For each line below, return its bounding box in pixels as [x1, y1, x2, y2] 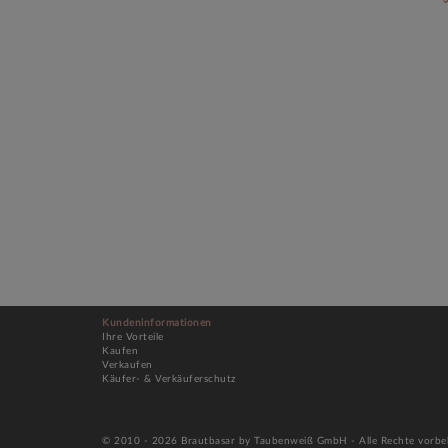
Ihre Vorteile [102, 332, 164, 343]
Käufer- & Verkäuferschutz [102, 374, 237, 385]
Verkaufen [102, 360, 153, 371]
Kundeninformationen [102, 318, 212, 329]
